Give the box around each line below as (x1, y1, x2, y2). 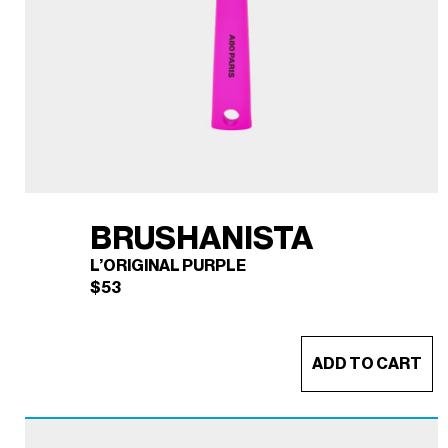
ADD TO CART (312, 353, 422, 373)
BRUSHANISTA (90, 218, 313, 257)
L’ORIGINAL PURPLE (90, 255, 246, 275)
